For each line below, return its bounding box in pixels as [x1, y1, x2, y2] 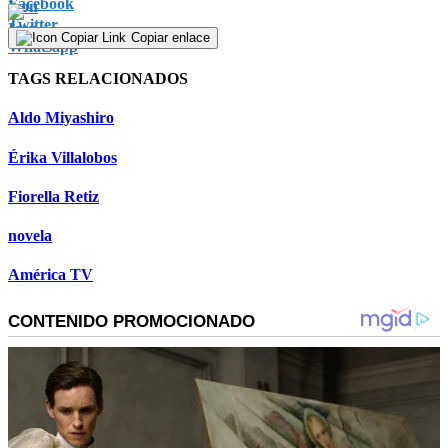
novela [8, 227, 52, 245]
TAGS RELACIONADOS [8, 70, 188, 88]
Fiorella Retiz [8, 187, 99, 205]
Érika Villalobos [8, 148, 117, 166]
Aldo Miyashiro [8, 109, 114, 127]
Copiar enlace [131, 29, 210, 45]
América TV [8, 266, 93, 284]
